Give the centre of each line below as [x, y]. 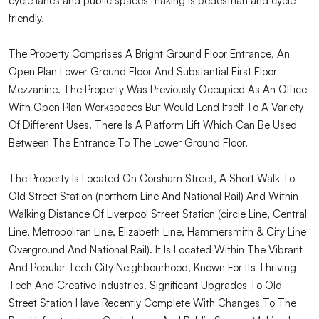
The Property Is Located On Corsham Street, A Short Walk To [152, 179]
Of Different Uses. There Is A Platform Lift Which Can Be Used [153, 125]
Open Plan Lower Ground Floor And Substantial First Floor [143, 72]
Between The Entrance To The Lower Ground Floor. [128, 143]
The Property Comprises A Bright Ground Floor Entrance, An [149, 54]
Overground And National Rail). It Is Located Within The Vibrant [156, 250]
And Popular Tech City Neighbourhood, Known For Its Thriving [152, 268]
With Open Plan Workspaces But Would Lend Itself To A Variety [156, 108]
